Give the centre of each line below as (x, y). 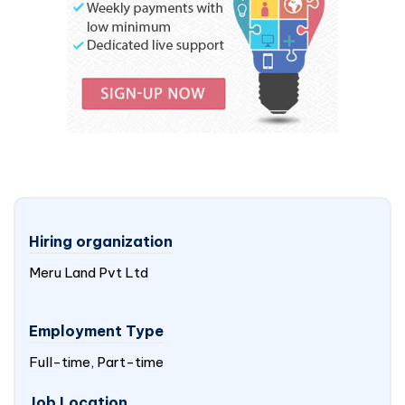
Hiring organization (101, 241)
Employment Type (96, 331)
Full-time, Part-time (96, 362)
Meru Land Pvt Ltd (89, 273)
